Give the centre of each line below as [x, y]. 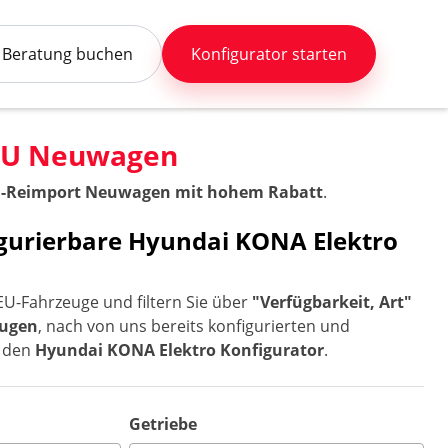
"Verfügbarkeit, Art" [332, 302]
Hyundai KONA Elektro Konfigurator [180, 350]
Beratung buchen [68, 54]
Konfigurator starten [269, 54]
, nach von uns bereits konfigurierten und [194, 326]
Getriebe [163, 424]
